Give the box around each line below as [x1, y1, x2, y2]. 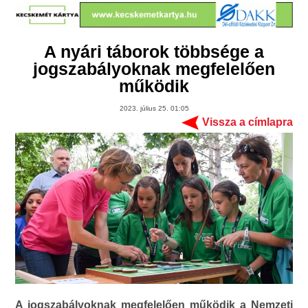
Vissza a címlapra [201, 116, 293, 129]
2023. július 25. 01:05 [119, 104, 189, 113]
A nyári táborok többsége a [44, 42, 264, 62]
